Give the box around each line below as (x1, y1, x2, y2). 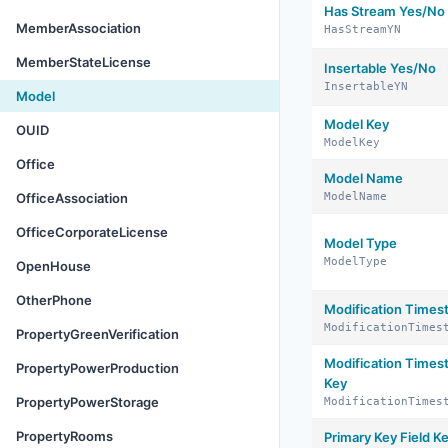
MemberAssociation (16, 20, 141, 36)
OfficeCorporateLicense (16, 224, 168, 240)
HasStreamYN (324, 23, 401, 36)
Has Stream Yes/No (324, 3, 445, 19)
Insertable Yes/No (324, 60, 436, 76)
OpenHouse (16, 258, 91, 274)
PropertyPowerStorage (16, 394, 159, 410)
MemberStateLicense (16, 54, 151, 70)
